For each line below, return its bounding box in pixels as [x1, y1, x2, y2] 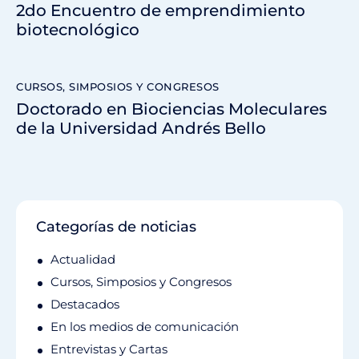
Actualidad [50, 252, 115, 268]
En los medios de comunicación [50, 319, 239, 335]
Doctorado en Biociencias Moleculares [16, 99, 327, 119]
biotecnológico [16, 19, 139, 39]
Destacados [50, 296, 119, 313]
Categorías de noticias [36, 218, 196, 236]
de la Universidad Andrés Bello [16, 119, 266, 139]
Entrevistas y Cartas [50, 341, 167, 357]
